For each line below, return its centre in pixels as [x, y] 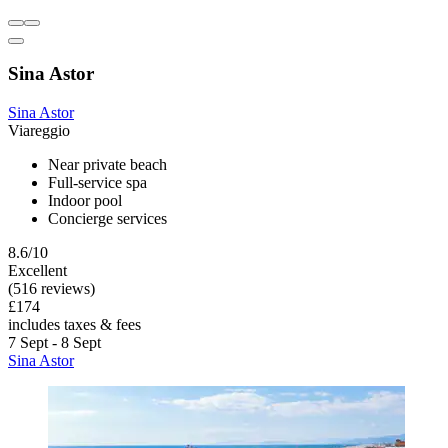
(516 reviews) [51, 289]
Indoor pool [85, 201]
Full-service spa [97, 183]
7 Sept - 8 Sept [54, 343]
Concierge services [107, 219]
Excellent [37, 271]
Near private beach [107, 165]
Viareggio [39, 131]
